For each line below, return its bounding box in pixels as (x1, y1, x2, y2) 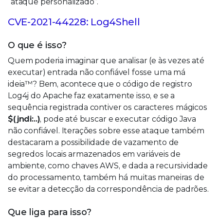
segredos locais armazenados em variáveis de (8, 149, 181, 159)
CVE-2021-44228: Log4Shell (8, 16, 140, 28)
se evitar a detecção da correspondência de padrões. (8, 184, 209, 194)
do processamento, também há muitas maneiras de (8, 172, 204, 182)
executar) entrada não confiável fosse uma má (8, 67, 185, 77)
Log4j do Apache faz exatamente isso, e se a (8, 91, 175, 100)
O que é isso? (8, 39, 67, 51)
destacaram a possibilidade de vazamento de (8, 137, 179, 147)
